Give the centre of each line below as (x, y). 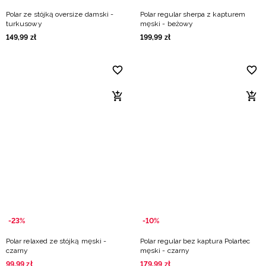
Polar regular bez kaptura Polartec (195, 241)
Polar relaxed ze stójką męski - (56, 241)
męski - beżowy (167, 24)
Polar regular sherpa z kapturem (193, 14)
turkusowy (24, 24)
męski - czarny (165, 251)
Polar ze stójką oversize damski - (60, 14)
